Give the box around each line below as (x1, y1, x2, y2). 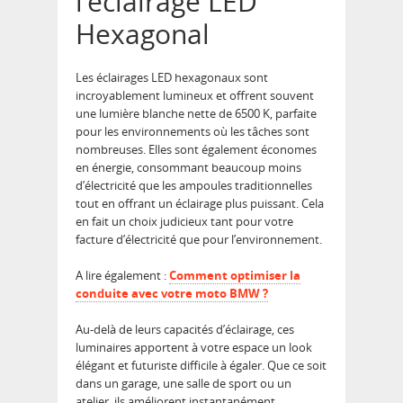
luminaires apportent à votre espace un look (76, 339, 312, 356)
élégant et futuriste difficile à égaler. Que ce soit (76, 357, 327, 374)
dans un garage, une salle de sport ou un (76, 375, 291, 392)
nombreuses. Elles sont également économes (76, 141, 317, 158)
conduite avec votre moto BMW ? (76, 285, 268, 302)
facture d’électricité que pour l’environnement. (76, 231, 322, 248)
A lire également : (76, 267, 169, 284)
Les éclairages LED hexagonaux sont (76, 69, 268, 86)
